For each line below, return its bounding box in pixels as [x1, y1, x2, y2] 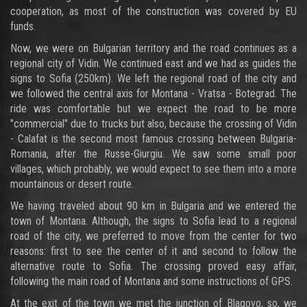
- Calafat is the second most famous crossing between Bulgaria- [10, 132, 297, 145]
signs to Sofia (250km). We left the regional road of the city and [10, 72, 297, 85]
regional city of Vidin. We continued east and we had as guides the [10, 57, 297, 70]
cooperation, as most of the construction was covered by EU [10, 5, 297, 18]
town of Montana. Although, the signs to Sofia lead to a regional [10, 214, 297, 228]
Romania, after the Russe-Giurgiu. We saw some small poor [10, 147, 297, 160]
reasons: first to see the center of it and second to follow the [10, 245, 297, 258]
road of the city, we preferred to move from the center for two [10, 230, 297, 243]
